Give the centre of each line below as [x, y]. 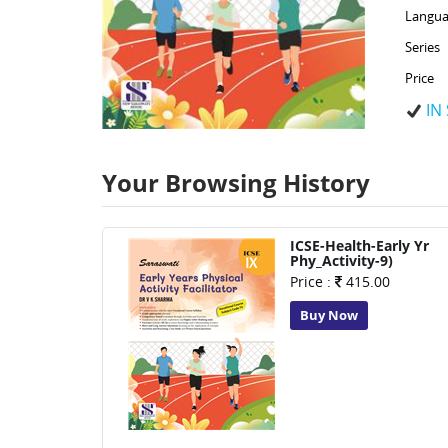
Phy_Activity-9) [341, 260]
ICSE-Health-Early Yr [359, 245]
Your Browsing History [236, 182]
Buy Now [329, 315]
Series [422, 47]
